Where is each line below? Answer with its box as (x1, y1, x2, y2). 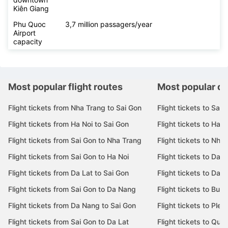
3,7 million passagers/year (65, 19, 152, 28)
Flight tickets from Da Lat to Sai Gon (8, 168, 129, 177)
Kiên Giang (13, 4, 49, 13)
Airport (13, 28, 36, 37)
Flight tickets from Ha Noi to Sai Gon (8, 119, 129, 128)
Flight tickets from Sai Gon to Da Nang (8, 184, 136, 193)
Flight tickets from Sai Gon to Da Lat (8, 217, 129, 226)
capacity (13, 37, 42, 46)
